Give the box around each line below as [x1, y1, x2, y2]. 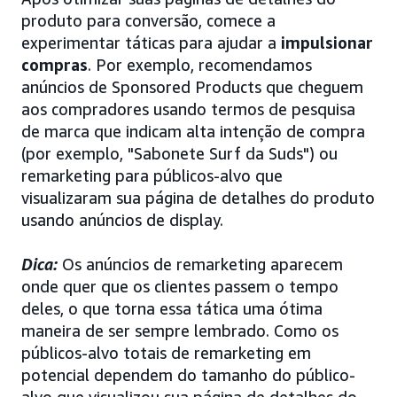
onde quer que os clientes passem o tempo [21, 276, 339, 296]
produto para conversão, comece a [21, 10, 276, 30]
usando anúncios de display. [21, 209, 223, 230]
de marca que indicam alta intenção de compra [21, 121, 365, 141]
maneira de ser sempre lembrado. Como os [21, 320, 339, 340]
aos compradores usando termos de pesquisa [21, 98, 355, 119]
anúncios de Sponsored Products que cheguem [21, 76, 363, 97]
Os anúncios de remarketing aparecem [58, 253, 343, 274]
